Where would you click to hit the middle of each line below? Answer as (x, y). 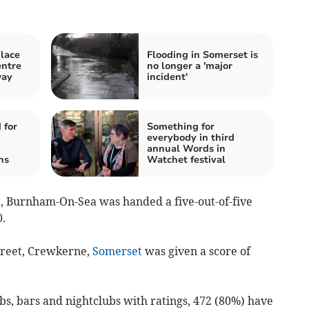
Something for (181, 126)
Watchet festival (186, 159)
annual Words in (186, 148)
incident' (167, 77)
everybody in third (191, 137)
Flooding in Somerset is (202, 54)
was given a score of (196, 251)
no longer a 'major (190, 66)
